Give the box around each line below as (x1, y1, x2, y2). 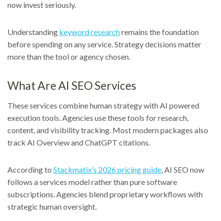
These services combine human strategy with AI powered (7, 101, 199, 110)
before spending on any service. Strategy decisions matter (7, 39, 201, 49)
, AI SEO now (161, 165, 204, 175)
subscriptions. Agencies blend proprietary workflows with (7, 189, 203, 199)
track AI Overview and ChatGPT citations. (7, 138, 150, 147)
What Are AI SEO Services (7, 78, 136, 93)
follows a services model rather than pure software (7, 177, 177, 187)
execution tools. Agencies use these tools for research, (7, 113, 188, 123)
